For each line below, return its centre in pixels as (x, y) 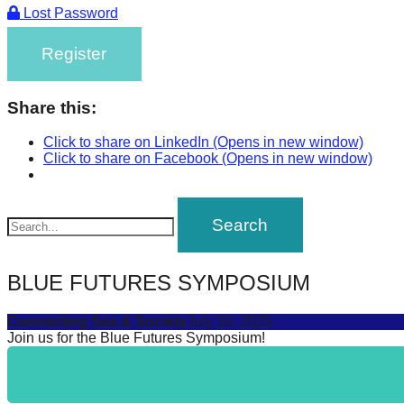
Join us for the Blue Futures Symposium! (136, 337)
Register (74, 53)
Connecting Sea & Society (97, 321)
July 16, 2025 (230, 321)
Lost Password (69, 13)
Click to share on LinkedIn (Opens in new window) (203, 142)
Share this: (52, 107)
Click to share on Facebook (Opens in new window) (208, 159)
